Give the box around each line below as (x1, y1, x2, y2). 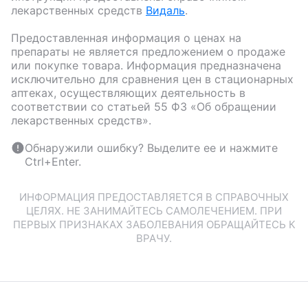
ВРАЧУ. (136, 231, 172, 245)
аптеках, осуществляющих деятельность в (11, 85, 245, 100)
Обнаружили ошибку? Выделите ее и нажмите (25, 140, 278, 155)
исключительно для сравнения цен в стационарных (11, 71, 294, 86)
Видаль (146, 3, 185, 17)
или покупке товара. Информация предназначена (11, 58, 281, 72)
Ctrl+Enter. (25, 154, 81, 168)
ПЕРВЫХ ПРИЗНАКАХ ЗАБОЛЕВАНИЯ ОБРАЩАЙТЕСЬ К (12, 217, 296, 231)
